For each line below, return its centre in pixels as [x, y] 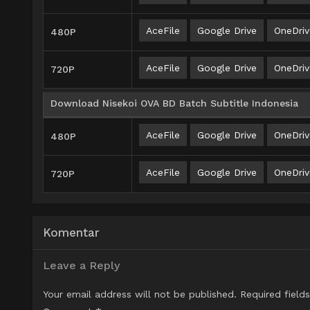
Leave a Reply [81, 266]
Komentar [71, 233]
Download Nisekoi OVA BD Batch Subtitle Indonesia [174, 103]
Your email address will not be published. [140, 294]
